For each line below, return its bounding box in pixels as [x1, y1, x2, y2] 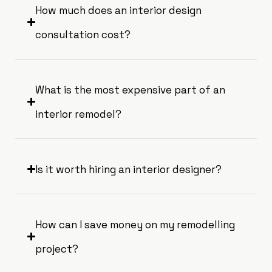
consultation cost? [35, 27, 131, 41]
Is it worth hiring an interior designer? [35, 162, 222, 176]
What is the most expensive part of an [35, 83, 226, 97]
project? [35, 242, 79, 256]
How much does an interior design [35, 3, 202, 17]
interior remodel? [35, 107, 122, 121]
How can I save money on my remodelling [35, 217, 236, 231]
